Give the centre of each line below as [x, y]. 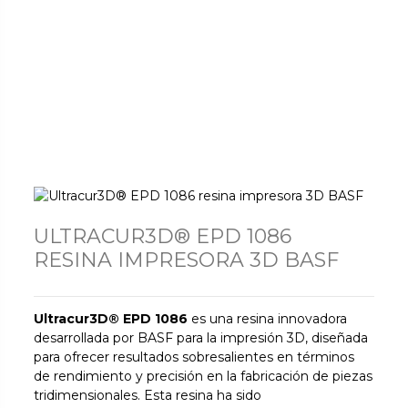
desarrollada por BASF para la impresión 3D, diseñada [201, 337]
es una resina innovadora [268, 318]
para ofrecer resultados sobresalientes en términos [194, 357]
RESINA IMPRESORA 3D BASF [187, 260]
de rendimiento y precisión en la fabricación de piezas [204, 376]
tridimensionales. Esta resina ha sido [148, 395]
